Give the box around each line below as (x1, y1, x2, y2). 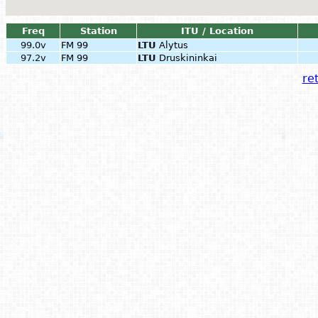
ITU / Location (181, 26, 253, 36)
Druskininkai (159, 53, 217, 63)
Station (79, 26, 117, 36)
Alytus (159, 40, 188, 50)
